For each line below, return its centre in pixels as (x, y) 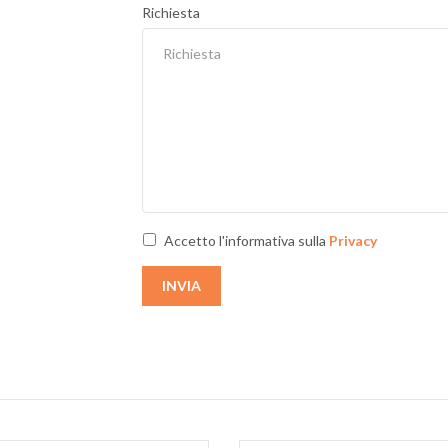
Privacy (352, 240)
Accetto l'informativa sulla (246, 240)
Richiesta (170, 12)
